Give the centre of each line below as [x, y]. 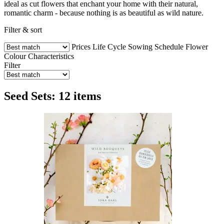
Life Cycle [109, 46]
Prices [81, 46]
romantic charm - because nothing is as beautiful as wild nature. [104, 12]
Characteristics [51, 56]
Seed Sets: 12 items [52, 96]
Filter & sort [23, 29]
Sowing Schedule [156, 46]
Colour [15, 56]
